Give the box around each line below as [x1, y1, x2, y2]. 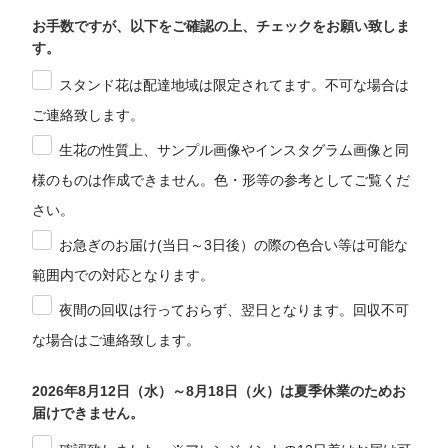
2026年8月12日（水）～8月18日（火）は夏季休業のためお [32, 382, 407, 399]
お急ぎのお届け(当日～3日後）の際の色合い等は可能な [59, 236, 409, 253]
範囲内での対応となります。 [32, 266, 215, 283]
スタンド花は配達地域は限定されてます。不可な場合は [59, 76, 410, 93]
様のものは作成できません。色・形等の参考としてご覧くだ [32, 171, 411, 188]
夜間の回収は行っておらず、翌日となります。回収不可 [59, 301, 410, 318]
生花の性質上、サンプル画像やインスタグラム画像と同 [59, 141, 410, 158]
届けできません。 [32, 404, 145, 421]
